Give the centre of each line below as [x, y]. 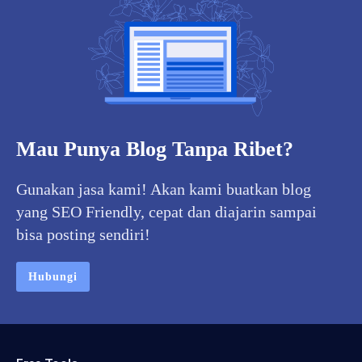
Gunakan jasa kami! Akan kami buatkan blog [164, 189]
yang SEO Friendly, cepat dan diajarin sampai [166, 212]
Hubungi [53, 277]
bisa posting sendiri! [83, 235]
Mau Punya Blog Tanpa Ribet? [155, 149]
